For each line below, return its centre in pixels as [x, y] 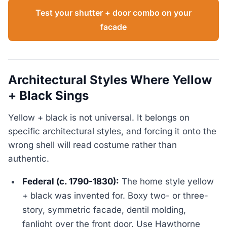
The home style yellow [167, 181]
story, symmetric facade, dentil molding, [104, 210]
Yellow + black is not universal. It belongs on [99, 117]
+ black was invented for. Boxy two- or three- [116, 195]
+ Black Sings [48, 96]
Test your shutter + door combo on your [113, 13]
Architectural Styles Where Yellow [110, 80]
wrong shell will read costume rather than [92, 145]
